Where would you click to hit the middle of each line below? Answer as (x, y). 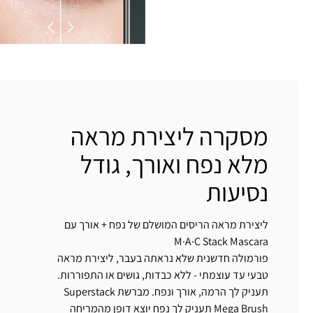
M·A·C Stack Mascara (221, 242)
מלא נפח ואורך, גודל (174, 164)
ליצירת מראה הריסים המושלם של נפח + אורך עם (165, 225)
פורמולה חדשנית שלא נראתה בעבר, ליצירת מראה (163, 259)
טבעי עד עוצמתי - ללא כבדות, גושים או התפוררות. (163, 275)
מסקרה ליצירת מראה (169, 136)
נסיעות (237, 192)
